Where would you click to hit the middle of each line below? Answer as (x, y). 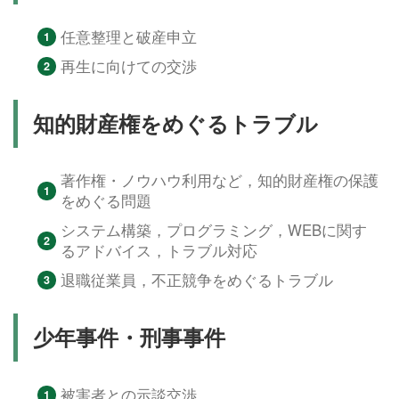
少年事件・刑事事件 (129, 338)
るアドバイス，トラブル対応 (159, 251)
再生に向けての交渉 (129, 66)
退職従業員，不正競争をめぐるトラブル (197, 280)
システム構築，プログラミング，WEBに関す (214, 230)
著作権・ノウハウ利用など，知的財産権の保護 (220, 180)
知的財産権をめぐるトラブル (175, 124)
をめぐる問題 (106, 201)
